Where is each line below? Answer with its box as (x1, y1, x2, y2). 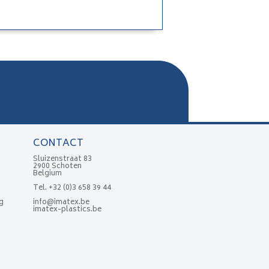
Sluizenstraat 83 (32, 153, 92, 166)
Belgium (32, 168, 62, 181)
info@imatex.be (32, 196, 89, 210)
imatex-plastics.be (32, 204, 101, 217)
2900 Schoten (32, 160, 82, 174)
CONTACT (32, 135, 83, 153)
